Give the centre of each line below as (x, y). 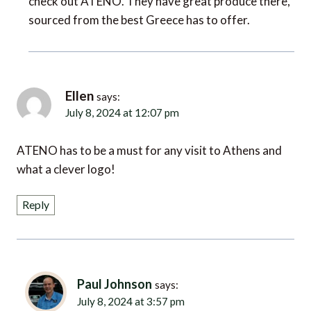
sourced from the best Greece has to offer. (139, 10)
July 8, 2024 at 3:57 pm (126, 288)
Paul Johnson (116, 272)
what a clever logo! (66, 158)
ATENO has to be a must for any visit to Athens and (149, 139)
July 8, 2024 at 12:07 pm (117, 102)
